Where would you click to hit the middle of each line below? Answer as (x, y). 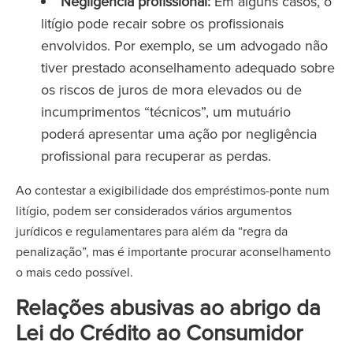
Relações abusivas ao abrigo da (168, 307)
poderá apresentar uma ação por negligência (179, 134)
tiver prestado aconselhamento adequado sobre (188, 67)
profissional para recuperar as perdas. (156, 156)
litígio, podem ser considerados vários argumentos (154, 210)
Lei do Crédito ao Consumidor (159, 332)
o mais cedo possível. (74, 272)
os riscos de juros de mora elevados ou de (171, 89)
